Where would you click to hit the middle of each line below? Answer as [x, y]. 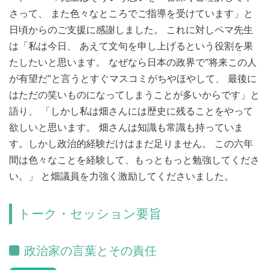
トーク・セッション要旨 [90, 213]
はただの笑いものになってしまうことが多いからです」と [134, 94]
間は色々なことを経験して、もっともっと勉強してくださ [134, 159]
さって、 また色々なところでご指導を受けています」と [131, 13]
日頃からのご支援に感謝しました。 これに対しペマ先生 [131, 29]
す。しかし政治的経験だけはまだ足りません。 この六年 [131, 143]
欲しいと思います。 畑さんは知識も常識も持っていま [126, 127]
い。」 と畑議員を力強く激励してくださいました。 [121, 176]
